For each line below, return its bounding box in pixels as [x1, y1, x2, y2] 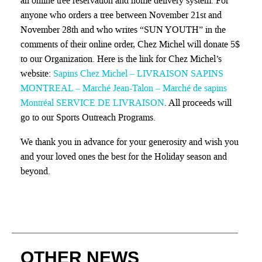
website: [20, 67, 53, 80]
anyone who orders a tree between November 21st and [20, 8, 222, 21]
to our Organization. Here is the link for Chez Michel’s [20, 52, 222, 65]
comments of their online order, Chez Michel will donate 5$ [20, 37, 240, 50]
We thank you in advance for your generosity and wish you [20, 136, 239, 149]
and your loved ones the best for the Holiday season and [20, 150, 227, 163]
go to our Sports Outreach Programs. [20, 111, 158, 123]
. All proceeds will [164, 96, 232, 109]
